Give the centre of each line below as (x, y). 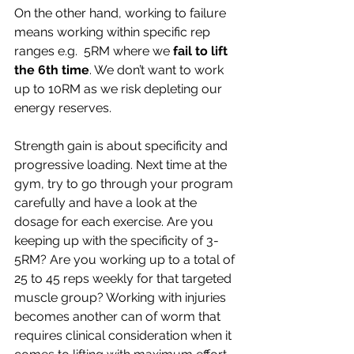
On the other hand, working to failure (122, 13)
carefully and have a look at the (107, 203)
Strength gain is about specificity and (122, 146)
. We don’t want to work (158, 70)
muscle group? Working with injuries (122, 298)
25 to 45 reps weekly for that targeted (124, 279)
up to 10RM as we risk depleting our (120, 89)
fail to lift (202, 51)
